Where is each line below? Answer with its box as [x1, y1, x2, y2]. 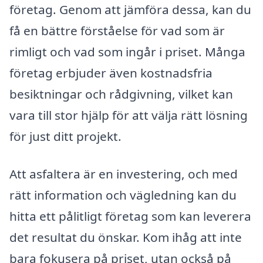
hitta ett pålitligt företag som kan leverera [9, 207, 251, 224]
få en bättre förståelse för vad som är [9, 22, 225, 39]
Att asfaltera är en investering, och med [9, 165, 238, 182]
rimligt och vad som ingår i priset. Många [9, 43, 245, 60]
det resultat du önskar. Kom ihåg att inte [9, 228, 242, 245]
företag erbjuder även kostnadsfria [9, 65, 213, 82]
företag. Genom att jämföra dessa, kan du [9, 1, 251, 18]
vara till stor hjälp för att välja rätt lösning [9, 107, 248, 124]
